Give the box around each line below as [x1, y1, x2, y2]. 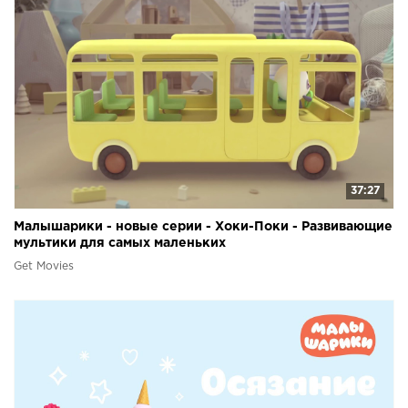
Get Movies [14, 261, 74, 272]
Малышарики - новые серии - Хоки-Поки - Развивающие [14, 221, 393, 233]
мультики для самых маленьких [14, 238, 226, 250]
